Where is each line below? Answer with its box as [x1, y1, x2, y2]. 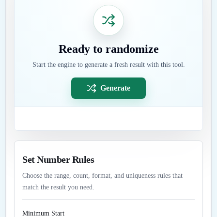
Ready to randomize [58, 43, 159, 55]
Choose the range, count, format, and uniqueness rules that [22, 172, 183, 179]
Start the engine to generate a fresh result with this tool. [32, 61, 185, 68]
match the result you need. [22, 184, 94, 191]
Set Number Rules [22, 154, 94, 165]
